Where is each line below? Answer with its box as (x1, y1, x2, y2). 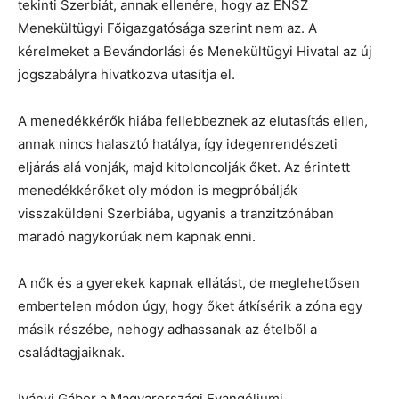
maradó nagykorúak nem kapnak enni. (18, 227, 256, 245)
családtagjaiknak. (18, 343, 125, 361)
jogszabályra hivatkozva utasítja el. (18, 65, 235, 83)
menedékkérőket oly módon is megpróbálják (18, 181, 297, 199)
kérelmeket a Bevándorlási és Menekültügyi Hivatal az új (18, 42, 372, 60)
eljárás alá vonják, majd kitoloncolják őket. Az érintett (18, 158, 350, 175)
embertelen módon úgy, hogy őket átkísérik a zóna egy (18, 297, 362, 314)
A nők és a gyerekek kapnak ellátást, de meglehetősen (18, 273, 360, 291)
